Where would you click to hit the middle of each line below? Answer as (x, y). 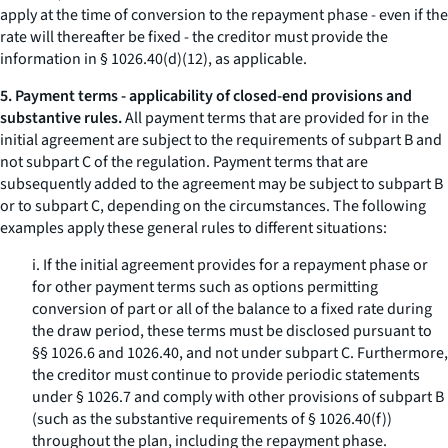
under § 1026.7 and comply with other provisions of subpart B (238, 397)
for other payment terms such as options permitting (205, 287)
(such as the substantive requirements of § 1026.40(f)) (212, 419)
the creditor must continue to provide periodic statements (226, 375)
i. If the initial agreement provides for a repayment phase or (230, 265)
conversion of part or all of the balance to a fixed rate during (232, 309)
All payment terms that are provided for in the (275, 118)
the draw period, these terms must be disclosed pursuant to (232, 331)
